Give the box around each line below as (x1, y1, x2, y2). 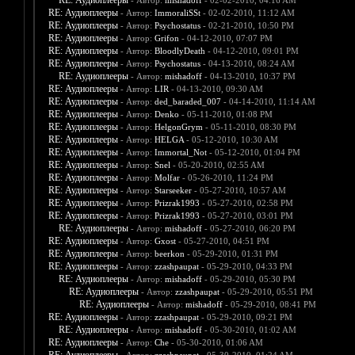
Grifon (154, 33, 179, 44)
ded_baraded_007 (154, 97, 221, 107)
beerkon (154, 249, 185, 259)
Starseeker (154, 185, 192, 196)
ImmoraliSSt (154, 8, 200, 18)
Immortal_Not (154, 147, 207, 158)
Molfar (154, 173, 180, 183)
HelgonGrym (154, 122, 203, 132)
